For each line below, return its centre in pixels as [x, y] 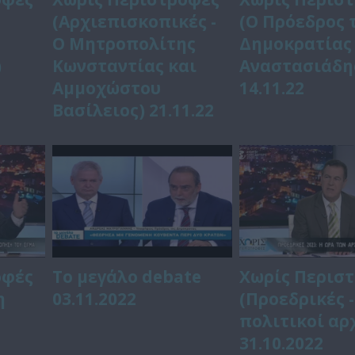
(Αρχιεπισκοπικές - [135, 21]
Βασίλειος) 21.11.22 [134, 110]
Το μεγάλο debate [127, 277]
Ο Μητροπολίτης [124, 43]
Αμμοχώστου [107, 88]
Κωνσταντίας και [125, 65]
